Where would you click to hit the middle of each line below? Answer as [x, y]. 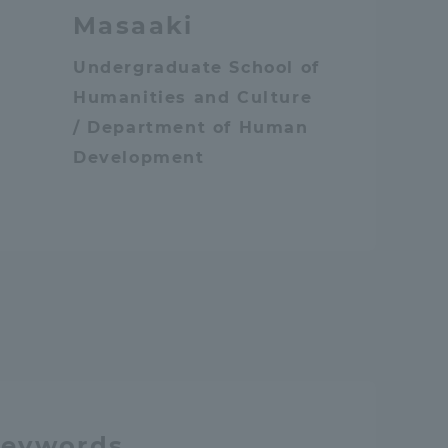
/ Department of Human [191, 127]
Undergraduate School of [196, 67]
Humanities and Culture [193, 97]
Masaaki [133, 25]
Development [139, 157]
